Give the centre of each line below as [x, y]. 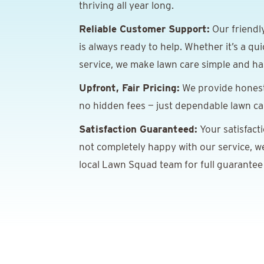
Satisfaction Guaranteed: [138, 129]
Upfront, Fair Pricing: [129, 88]
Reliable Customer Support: [144, 29]
